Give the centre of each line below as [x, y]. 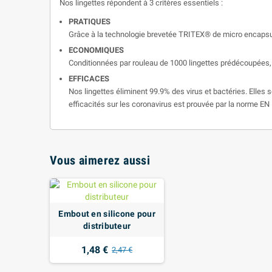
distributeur [107, 226]
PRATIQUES [90, 21]
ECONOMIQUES [96, 50]
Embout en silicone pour [107, 213]
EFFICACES [89, 78]
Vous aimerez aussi [100, 160]
